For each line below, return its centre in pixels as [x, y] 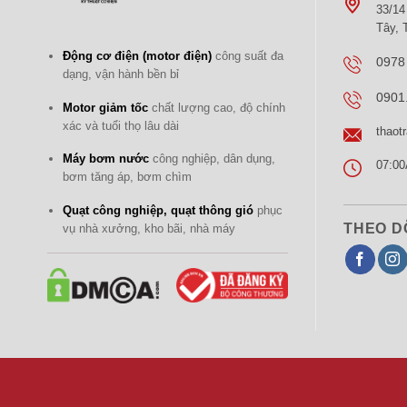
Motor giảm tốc [105, 107]
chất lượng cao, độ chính [216, 107]
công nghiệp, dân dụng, [212, 159]
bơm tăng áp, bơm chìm [127, 177]
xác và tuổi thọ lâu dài [120, 125]
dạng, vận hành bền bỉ [120, 74]
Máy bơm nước [105, 159]
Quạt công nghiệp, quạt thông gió [158, 210]
